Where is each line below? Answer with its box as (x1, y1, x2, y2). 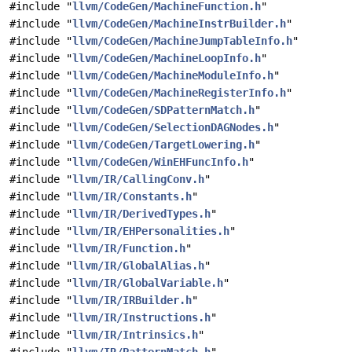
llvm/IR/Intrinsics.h (72, 328, 198, 341)
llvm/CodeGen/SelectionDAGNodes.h (72, 121, 273, 134)
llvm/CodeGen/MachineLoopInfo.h (72, 52, 261, 64)
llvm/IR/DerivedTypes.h (72, 207, 211, 220)
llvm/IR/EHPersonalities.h (72, 225, 229, 237)
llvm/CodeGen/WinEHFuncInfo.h (72, 156, 248, 168)
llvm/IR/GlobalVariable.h (72, 277, 223, 289)
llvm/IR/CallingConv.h (72, 173, 204, 185)
